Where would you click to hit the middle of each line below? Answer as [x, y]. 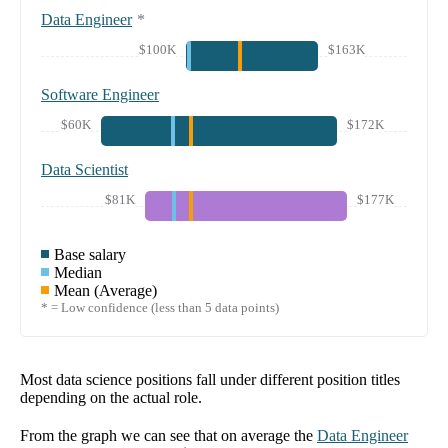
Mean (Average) [105, 291]
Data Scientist [84, 170]
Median [78, 273]
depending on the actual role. [111, 398]
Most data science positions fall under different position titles [210, 380]
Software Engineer [100, 95]
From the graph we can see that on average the [166, 436]
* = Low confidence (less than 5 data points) [160, 308]
